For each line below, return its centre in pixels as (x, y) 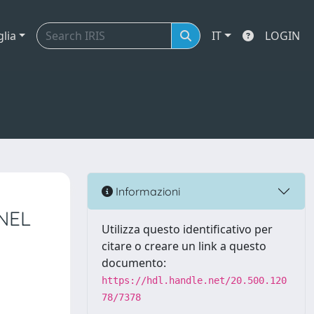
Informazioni (146, 191)
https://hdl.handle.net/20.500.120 (194, 280)
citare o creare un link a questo (184, 246)
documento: (134, 263)
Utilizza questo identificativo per (187, 229)
